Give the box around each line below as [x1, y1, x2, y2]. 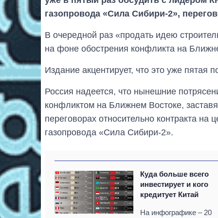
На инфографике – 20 [140, 208, 212, 217]
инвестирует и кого [140, 180, 209, 188]
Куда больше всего [140, 169, 209, 178]
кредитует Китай [140, 190, 199, 199]
